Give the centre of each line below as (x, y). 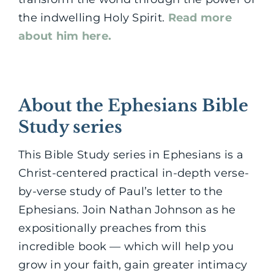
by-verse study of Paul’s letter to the (121, 192)
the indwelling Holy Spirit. (93, 17)
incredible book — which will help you (126, 247)
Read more (200, 17)
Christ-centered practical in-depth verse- (134, 173)
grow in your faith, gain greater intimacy (133, 265)
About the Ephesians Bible (133, 105)
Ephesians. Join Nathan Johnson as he (127, 210)
